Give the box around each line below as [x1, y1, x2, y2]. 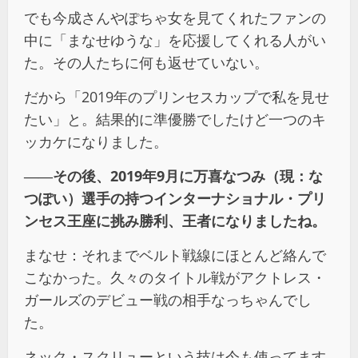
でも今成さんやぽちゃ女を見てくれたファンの [24, 8, 326, 28]
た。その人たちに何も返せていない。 [24, 53, 268, 73]
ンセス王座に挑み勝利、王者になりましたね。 [24, 211, 326, 231]
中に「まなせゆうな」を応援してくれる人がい [24, 30, 326, 50]
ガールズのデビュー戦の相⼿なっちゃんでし [24, 290, 312, 310]
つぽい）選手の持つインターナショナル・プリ [24, 189, 326, 209]
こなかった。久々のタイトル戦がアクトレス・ [24, 268, 326, 288]
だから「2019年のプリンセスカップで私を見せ [24, 87, 329, 107]
